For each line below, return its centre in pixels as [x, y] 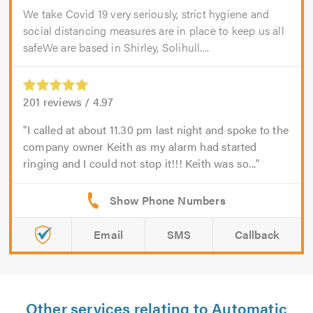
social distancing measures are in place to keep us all [154, 31]
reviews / [66, 102]
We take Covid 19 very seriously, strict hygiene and [146, 14]
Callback [257, 235]
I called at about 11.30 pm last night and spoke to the [158, 130]
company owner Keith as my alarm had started [140, 147]
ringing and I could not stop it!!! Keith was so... [140, 163]
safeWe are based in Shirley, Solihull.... [116, 48]
